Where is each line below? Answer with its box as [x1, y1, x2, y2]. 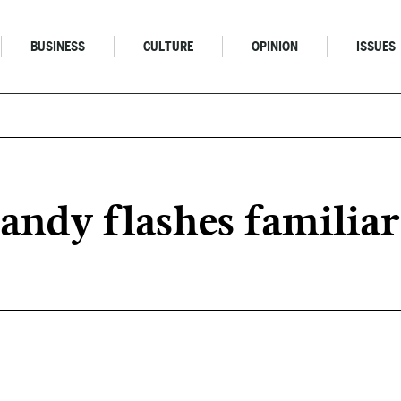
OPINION [252, 39, 299, 54]
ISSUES [356, 39, 397, 54]
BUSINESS [30, 39, 86, 54]
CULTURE [143, 39, 194, 54]
